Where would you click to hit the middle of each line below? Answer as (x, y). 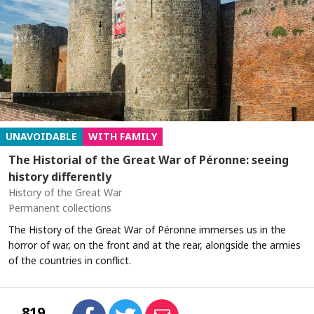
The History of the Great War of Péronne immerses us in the (147, 230)
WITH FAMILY (123, 137)
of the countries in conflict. (70, 261)
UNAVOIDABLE (41, 137)
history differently (60, 177)
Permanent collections (60, 208)
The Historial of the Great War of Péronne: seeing (149, 160)
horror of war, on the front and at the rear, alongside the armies (155, 245)
